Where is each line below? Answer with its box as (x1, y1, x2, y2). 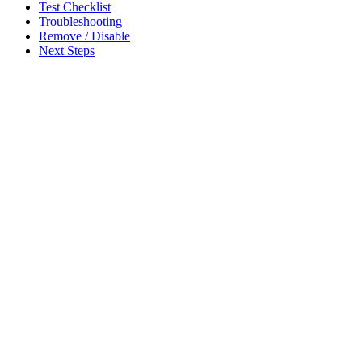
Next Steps (39, 43, 95, 57)
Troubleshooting (39, 14, 122, 28)
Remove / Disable (39, 28, 130, 43)
